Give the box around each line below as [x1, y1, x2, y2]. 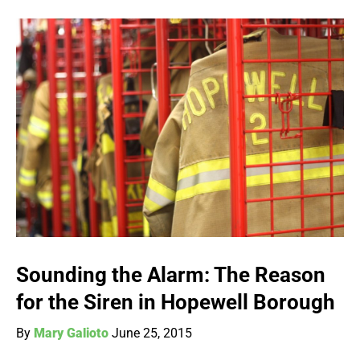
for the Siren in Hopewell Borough [16, 290, 335, 315]
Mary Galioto [34, 325, 108, 342]
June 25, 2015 [112, 325, 192, 342]
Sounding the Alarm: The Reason [16, 263, 325, 288]
